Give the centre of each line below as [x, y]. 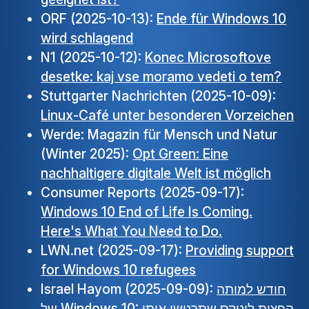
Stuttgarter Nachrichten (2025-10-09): [159, 96]
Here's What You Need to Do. [132, 231]
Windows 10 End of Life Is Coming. [147, 212]
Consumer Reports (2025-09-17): [143, 193]
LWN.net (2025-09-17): [113, 251]
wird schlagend [87, 38]
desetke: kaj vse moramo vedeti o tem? [161, 77]
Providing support [240, 251]
